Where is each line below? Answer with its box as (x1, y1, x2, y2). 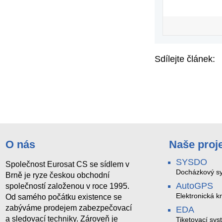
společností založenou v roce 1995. (5, 182, 129, 191)
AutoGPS (176, 181, 214, 191)
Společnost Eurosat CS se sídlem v (5, 160, 129, 169)
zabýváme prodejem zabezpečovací (5, 204, 132, 213)
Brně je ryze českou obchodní (5, 171, 110, 180)
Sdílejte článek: (155, 54, 215, 64)
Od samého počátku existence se (5, 193, 122, 202)
